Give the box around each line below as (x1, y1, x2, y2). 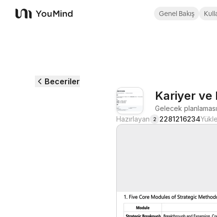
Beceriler (45, 77, 80, 86)
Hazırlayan (116, 115, 150, 123)
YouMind (15, 14, 47, 24)
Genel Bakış (159, 9, 194, 18)
